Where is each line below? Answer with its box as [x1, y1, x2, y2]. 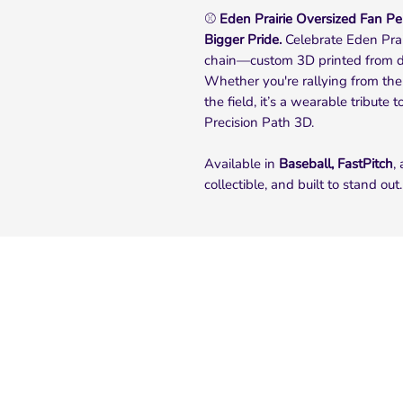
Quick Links [176, 300, 255, 320]
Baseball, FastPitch [279, 155, 393, 173]
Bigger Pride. [204, 31, 282, 49]
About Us [176, 349, 230, 366]
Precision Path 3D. [204, 113, 314, 131]
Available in [204, 155, 279, 173]
